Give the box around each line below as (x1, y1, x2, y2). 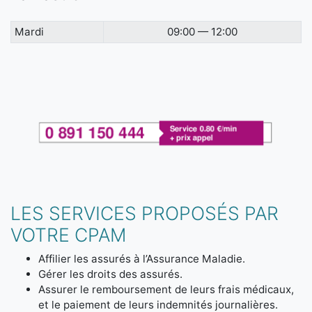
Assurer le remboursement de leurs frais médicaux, (38, 283, 294, 297)
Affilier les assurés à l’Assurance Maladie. (38, 252, 245, 266)
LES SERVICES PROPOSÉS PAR (10, 202, 279, 225)
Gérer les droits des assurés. (38, 267, 182, 281)
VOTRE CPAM (10, 224, 126, 247)
